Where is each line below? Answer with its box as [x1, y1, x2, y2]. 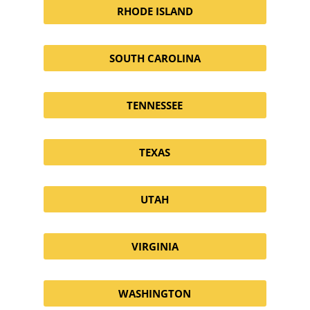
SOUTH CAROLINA [109, 51, 201, 65]
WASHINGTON [118, 286, 192, 300]
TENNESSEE [127, 98, 183, 112]
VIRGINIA [131, 239, 179, 253]
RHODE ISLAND [116, 3, 193, 18]
